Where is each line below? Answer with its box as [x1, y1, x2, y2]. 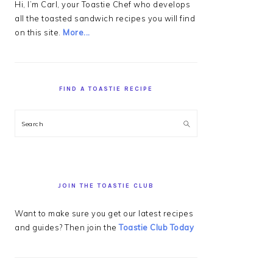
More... [63, 27, 90, 37]
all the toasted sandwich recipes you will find [15, 13, 195, 23]
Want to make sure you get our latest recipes [15, 208, 193, 218]
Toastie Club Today [119, 222, 194, 232]
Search [21, 117, 50, 127]
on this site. [15, 27, 63, 37]
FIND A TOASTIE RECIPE [59, 85, 153, 93]
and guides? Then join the [15, 222, 119, 232]
